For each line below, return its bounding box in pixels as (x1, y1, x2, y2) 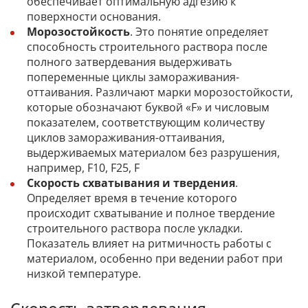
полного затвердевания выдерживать (27, 54, 232, 69)
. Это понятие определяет (130, 23, 269, 39)
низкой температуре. (27, 265, 141, 281)
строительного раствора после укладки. (27, 220, 243, 236)
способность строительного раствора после (27, 38, 267, 54)
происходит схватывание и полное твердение (27, 205, 275, 221)
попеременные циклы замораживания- (27, 69, 239, 85)
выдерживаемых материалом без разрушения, (27, 144, 280, 160)
